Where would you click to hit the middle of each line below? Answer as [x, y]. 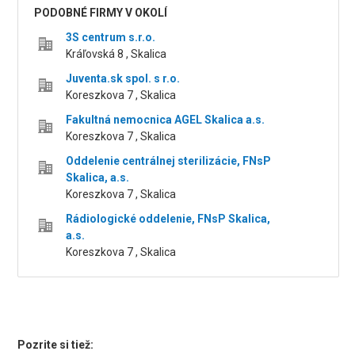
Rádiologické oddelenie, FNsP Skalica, [168, 219]
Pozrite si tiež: [56, 345]
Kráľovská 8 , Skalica [116, 54]
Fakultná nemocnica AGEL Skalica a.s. [166, 120]
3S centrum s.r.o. [111, 38]
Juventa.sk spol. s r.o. [123, 79]
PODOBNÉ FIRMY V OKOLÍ [101, 13]
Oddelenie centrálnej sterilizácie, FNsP [169, 161]
